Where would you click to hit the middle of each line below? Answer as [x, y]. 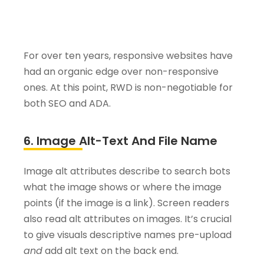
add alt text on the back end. [110, 251]
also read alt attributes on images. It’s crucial [128, 219]
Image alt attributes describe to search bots [127, 171]
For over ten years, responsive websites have [128, 56]
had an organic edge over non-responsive [121, 72]
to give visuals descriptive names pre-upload [128, 235]
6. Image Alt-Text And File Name [121, 141]
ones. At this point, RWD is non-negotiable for [128, 88]
